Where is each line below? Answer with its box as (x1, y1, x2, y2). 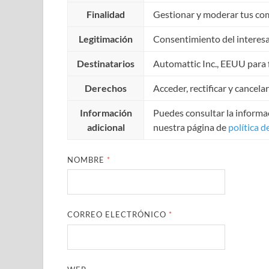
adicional (86, 121, 125, 133)
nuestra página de (153, 121, 228, 133)
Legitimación (79, 32, 133, 44)
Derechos (85, 82, 127, 94)
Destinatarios (77, 57, 134, 69)
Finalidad (86, 8, 125, 20)
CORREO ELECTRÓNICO (67, 210, 169, 220)
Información (79, 106, 132, 118)
